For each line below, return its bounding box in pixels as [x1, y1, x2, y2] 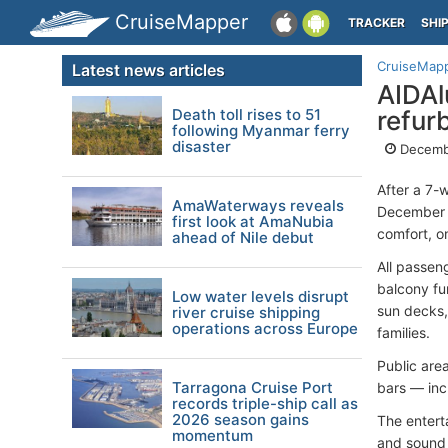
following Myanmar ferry [172, 121, 350, 140]
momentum [172, 426, 253, 445]
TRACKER [348, 15, 405, 30]
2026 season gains [172, 410, 309, 429]
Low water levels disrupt [172, 287, 349, 306]
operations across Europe [172, 319, 358, 338]
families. [377, 324, 434, 341]
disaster [172, 137, 231, 156]
